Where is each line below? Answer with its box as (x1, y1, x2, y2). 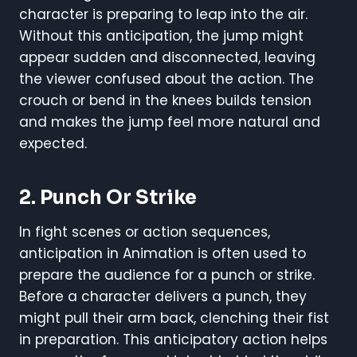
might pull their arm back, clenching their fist (19, 308, 329, 328)
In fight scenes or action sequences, (19, 222, 270, 241)
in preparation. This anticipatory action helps (19, 329, 328, 349)
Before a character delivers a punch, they (19, 286, 307, 306)
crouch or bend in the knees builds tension (19, 90, 312, 110)
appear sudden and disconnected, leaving (19, 47, 316, 67)
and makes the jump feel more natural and (19, 112, 320, 131)
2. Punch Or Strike (19, 185, 197, 210)
